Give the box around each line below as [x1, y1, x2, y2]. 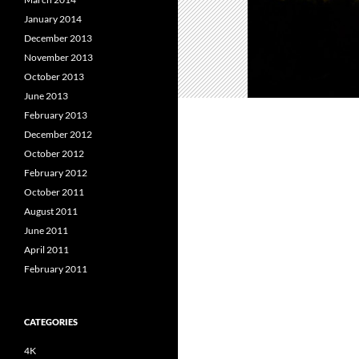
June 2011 [24, 224, 68, 236]
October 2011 [24, 186, 84, 198]
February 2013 [24, 109, 87, 121]
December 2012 [24, 128, 92, 140]
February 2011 [24, 263, 87, 275]
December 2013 [24, 32, 92, 44]
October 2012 [24, 147, 84, 159]
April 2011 [24, 244, 69, 256]
